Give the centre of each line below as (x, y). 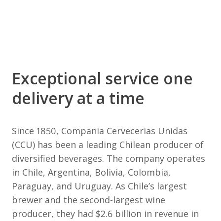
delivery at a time (78, 98)
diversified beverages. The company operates (109, 158)
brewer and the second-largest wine (89, 200)
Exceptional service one (102, 78)
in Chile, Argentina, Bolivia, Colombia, (91, 172)
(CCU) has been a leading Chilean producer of (108, 145)
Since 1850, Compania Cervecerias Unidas (100, 131)
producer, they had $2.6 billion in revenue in (105, 214)
